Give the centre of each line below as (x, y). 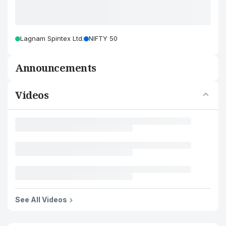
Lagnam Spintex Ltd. (52, 38)
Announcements (56, 68)
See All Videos (41, 200)
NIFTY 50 (103, 38)
